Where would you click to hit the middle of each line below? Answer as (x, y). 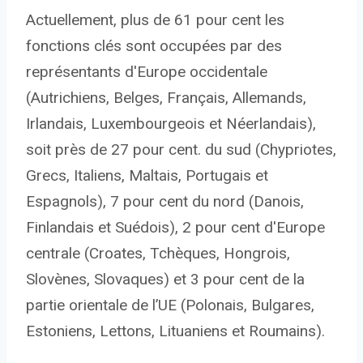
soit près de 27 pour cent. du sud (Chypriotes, (181, 150)
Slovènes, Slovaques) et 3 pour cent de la (165, 280)
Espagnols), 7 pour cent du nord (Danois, (165, 202)
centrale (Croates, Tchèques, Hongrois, (158, 254)
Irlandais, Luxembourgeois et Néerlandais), (171, 124)
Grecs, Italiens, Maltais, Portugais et (147, 176)
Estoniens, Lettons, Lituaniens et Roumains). (175, 331)
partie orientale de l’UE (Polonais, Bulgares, (170, 305)
